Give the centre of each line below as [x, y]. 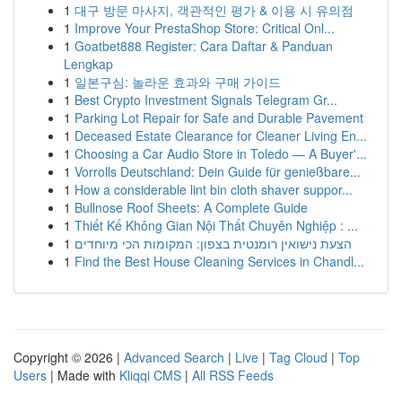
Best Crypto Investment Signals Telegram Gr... [206, 100]
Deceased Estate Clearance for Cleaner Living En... [221, 135]
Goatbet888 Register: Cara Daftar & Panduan [204, 46]
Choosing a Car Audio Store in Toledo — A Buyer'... [221, 153]
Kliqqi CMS [150, 375]
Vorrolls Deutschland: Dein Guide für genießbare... [218, 171]
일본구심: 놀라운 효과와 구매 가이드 [178, 82]
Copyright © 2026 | [69, 357]
